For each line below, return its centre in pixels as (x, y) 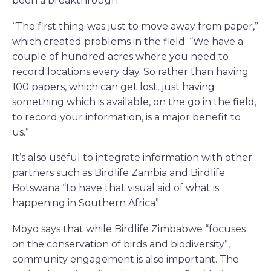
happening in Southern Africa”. (87, 203)
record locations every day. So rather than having (130, 71)
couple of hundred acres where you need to (120, 56)
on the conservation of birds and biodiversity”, (121, 244)
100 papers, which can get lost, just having (113, 87)
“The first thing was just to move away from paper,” (135, 26)
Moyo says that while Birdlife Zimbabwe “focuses (129, 229)
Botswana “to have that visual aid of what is (116, 188)
